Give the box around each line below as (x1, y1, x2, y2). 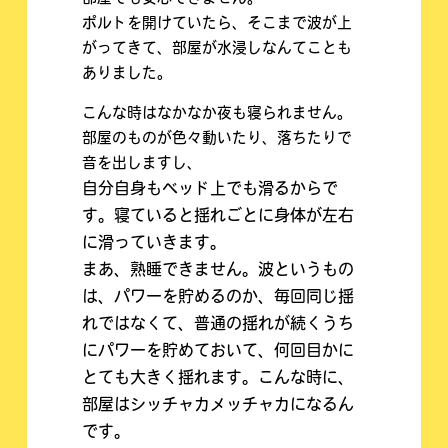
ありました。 (82, 67, 173, 83)
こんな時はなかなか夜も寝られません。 (82, 106, 353, 122)
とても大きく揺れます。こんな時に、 (82, 370, 355, 387)
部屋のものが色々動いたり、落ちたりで (82, 131, 353, 147)
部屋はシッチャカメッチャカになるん (82, 397, 355, 414)
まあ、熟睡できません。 (82, 262, 259, 279)
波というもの (258, 262, 355, 279)
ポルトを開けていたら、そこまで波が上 (82, 17, 353, 33)
